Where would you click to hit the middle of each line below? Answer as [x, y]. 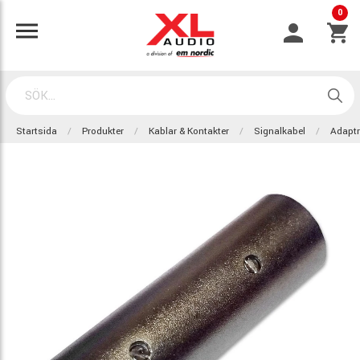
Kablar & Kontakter [189, 131]
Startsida [37, 131]
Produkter [103, 131]
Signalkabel [280, 131]
